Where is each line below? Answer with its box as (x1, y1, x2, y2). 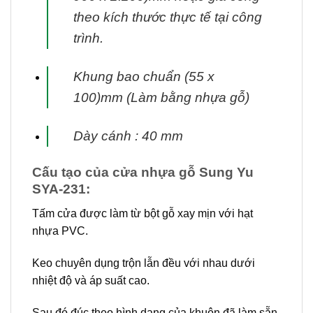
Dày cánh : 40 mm (73, 129, 183, 144)
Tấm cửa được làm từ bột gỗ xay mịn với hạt (32, 207, 253, 219)
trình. (73, 31, 103, 46)
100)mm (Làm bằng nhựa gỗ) (73, 90, 249, 105)
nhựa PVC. (32, 224, 88, 237)
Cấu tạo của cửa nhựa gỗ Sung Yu (32, 165, 254, 180)
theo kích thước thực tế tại (73, 10, 232, 25)
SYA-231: (32, 182, 90, 197)
